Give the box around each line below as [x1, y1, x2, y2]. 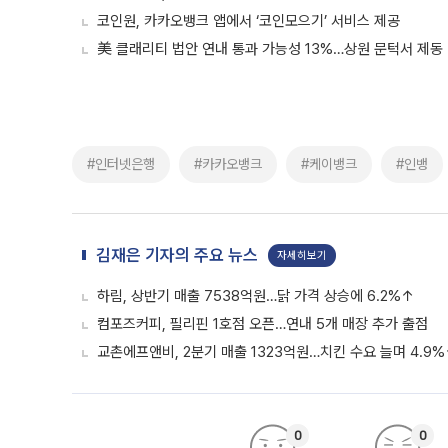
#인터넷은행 [87, 156, 155, 172]
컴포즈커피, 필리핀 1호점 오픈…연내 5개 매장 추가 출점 [97, 315, 428, 333]
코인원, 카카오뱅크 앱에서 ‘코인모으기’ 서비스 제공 [97, 12, 400, 30]
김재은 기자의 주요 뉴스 [96, 245, 258, 265]
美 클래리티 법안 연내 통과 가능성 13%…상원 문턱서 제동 [97, 40, 443, 58]
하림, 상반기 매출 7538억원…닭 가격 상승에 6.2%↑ [97, 287, 415, 305]
